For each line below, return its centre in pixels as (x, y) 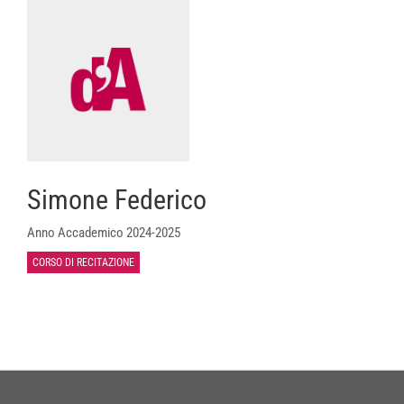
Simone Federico (117, 200)
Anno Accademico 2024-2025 (104, 233)
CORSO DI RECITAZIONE (83, 262)
